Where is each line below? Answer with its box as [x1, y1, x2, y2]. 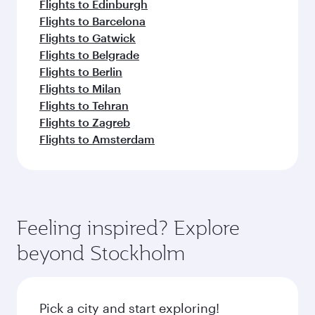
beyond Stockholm [17, 240, 185, 266]
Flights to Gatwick [39, 31, 136, 44]
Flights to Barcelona [39, 14, 146, 27]
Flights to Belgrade [39, 48, 139, 61]
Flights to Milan [39, 82, 121, 95]
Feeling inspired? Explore [17, 214, 240, 240]
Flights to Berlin [39, 65, 122, 78]
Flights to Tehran [39, 98, 129, 112]
